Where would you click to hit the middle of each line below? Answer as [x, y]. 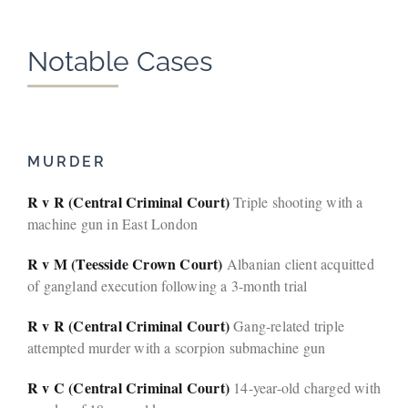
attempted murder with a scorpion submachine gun [177, 348]
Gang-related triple [287, 326]
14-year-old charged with [305, 388]
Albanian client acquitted [298, 264]
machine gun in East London [113, 224]
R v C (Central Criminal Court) [128, 388]
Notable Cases [120, 62]
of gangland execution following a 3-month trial [168, 286]
